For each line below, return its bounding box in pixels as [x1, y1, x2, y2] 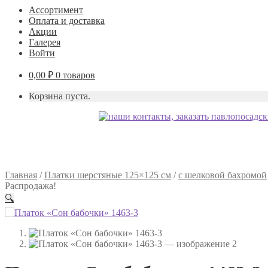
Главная [5, 170, 37, 180]
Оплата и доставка [29, 16, 105, 26]
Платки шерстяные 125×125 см [44, 170, 171, 180]
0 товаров [56, 70, 95, 80]
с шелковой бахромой [178, 170, 267, 180]
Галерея [29, 37, 60, 47]
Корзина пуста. [29, 91, 90, 101]
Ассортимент [29, 5, 83, 15]
